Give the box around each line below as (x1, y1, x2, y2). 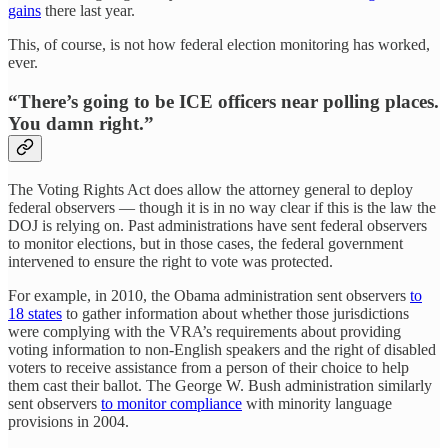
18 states (8, 304, 62, 322)
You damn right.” (8, 112, 154, 134)
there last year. (41, 2, 135, 20)
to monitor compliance (101, 394, 242, 412)
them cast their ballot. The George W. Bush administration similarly (8, 376, 432, 394)
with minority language (242, 394, 392, 412)
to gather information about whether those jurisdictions (62, 304, 409, 322)
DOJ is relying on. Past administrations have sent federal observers (8, 216, 427, 234)
